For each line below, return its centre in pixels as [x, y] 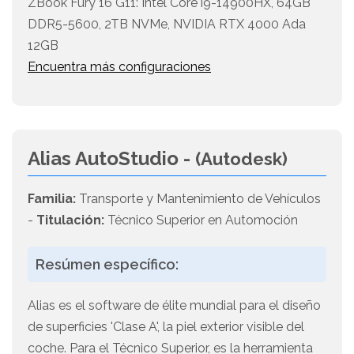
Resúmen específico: [107, 265]
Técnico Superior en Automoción [201, 220]
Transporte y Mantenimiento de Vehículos [198, 199]
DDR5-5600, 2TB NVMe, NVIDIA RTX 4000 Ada [167, 24]
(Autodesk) [241, 159]
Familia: [52, 199]
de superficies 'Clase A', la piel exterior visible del [166, 327]
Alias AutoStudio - [111, 159]
